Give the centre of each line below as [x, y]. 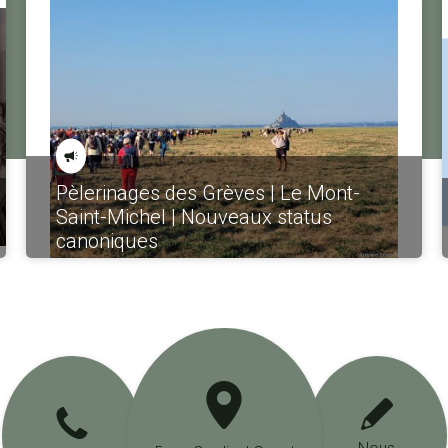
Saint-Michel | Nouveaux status [193, 216]
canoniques [106, 240]
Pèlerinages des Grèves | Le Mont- [207, 192]
